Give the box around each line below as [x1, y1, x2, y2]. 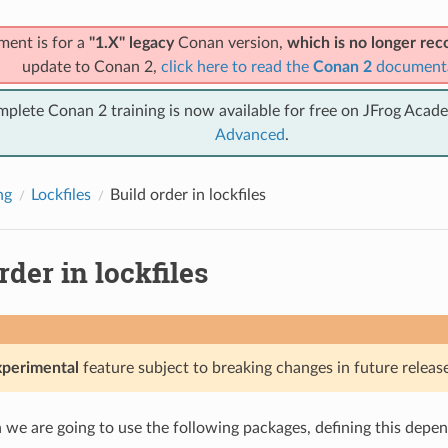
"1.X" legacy [88, 34, 174, 51]
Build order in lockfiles [109, 186, 266, 203]
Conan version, [173, 34, 287, 51]
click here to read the [160, 58, 313, 75]
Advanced [215, 126, 285, 143]
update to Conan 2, [21, 58, 161, 75]
